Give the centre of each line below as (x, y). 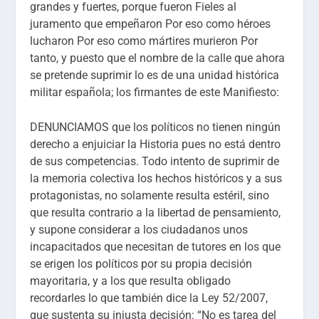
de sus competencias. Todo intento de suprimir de (155, 162)
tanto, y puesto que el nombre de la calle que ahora (158, 58)
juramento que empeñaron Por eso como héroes (151, 23)
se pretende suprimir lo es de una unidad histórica (155, 75)
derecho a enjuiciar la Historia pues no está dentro (156, 145)
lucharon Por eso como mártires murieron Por (144, 41)
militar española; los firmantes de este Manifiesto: (155, 92)
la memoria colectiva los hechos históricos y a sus (156, 179)
